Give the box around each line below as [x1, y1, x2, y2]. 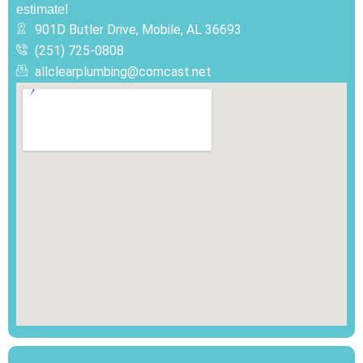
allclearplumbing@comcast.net [34, 63, 211, 79]
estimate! [16, 2, 68, 16]
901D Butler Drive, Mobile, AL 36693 [34, 21, 241, 37]
